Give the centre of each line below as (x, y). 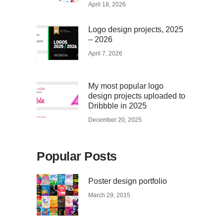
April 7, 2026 (105, 54)
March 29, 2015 (109, 195)
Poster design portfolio (128, 181)
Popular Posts (77, 156)
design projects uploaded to (137, 96)
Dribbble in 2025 (117, 106)
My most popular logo (126, 86)
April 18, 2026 (107, 5)
